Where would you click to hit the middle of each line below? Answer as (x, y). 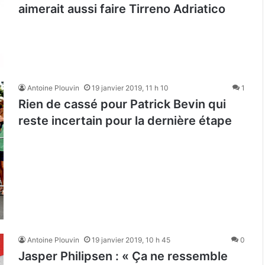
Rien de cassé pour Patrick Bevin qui (122, 104)
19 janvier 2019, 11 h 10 (130, 88)
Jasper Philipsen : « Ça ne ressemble (123, 256)
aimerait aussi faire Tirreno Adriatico (122, 9)
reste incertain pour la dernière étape (125, 121)
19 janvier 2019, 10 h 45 (131, 240)
